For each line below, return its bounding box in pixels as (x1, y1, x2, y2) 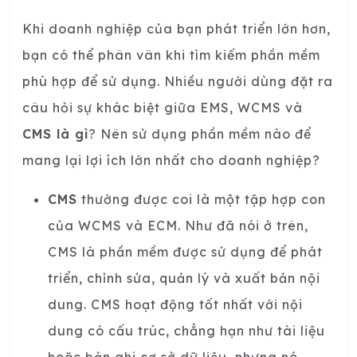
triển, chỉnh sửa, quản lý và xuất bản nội (48, 269, 320, 286)
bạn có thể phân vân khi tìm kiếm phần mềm (22, 46, 320, 63)
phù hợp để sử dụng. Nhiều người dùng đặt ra (22, 73, 333, 89)
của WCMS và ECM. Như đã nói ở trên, (48, 217, 308, 233)
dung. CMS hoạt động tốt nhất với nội (48, 296, 303, 312)
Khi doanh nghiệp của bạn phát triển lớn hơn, (22, 20, 331, 37)
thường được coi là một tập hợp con (77, 190, 326, 207)
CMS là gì (22, 125, 88, 142)
